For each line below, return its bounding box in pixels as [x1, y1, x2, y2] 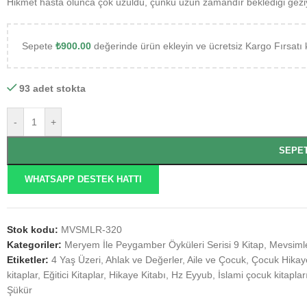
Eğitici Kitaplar [43, 269, 103, 280]
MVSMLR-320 [61, 224, 122, 235]
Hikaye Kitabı [109, 269, 166, 280]
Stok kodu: [7, 224, 61, 235]
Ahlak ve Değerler [106, 254, 182, 265]
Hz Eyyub [171, 269, 212, 280]
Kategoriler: [7, 239, 62, 250]
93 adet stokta [19, 83, 86, 94]
